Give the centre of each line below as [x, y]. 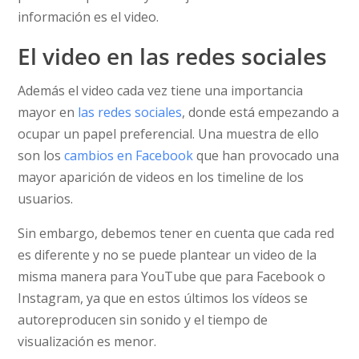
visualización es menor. [87, 341]
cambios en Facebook [129, 155]
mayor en [48, 112]
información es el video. [89, 17]
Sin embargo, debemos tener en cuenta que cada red [176, 233]
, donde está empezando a [261, 112]
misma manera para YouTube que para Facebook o [172, 276]
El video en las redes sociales [173, 56]
